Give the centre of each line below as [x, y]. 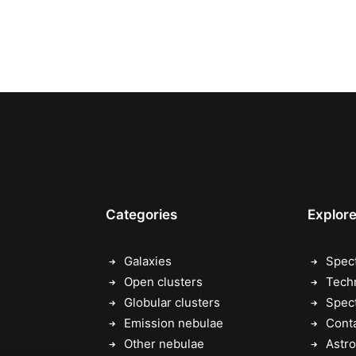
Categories [141, 215]
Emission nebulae [173, 323]
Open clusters [163, 282]
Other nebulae [164, 344]
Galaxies [147, 261]
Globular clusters [172, 302]
